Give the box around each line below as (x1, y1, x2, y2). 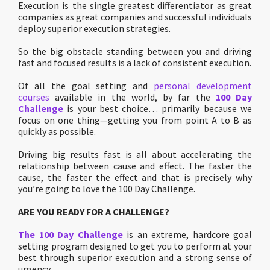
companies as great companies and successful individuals (18, 11, 252, 23)
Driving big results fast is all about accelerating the (18, 148, 252, 160)
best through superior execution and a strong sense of (18, 251, 252, 263)
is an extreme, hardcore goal (122, 228, 252, 240)
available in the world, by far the (49, 91, 216, 103)
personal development (154, 80, 253, 92)
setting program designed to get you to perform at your (18, 240, 252, 252)
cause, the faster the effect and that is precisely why (18, 171, 252, 183)
